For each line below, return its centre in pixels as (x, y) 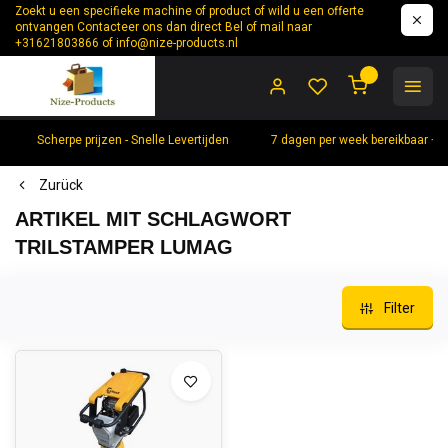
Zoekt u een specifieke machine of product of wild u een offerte (189, 11)
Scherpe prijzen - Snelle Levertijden (133, 140)
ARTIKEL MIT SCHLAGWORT (153, 219)
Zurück (61, 185)
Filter (399, 308)
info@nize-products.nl (177, 43)
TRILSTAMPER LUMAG (124, 247)
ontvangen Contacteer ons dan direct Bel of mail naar (163, 27)
